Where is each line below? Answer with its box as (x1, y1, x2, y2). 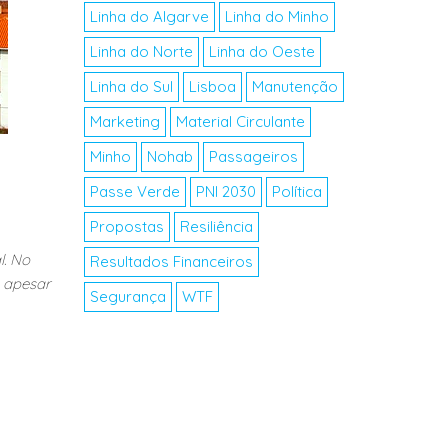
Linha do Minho (224, 7, 329, 26)
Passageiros (208, 147, 298, 166)
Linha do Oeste (208, 42, 315, 61)
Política (271, 182, 322, 201)
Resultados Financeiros (89, 252, 253, 271)
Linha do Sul (89, 77, 173, 96)
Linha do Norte (89, 42, 193, 61)
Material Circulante (175, 112, 305, 131)
